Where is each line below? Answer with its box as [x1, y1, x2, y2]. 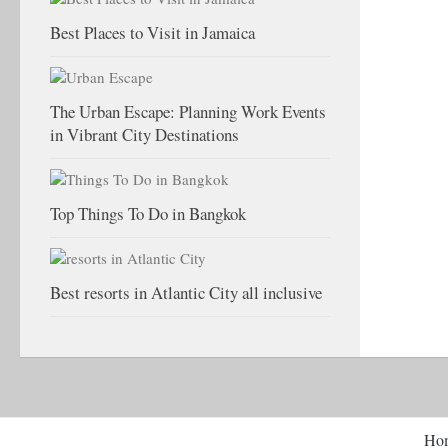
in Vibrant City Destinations [50, 123, 239, 146]
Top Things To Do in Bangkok [50, 202, 246, 225]
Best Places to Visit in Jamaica [50, 21, 255, 44]
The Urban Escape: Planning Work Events [50, 100, 326, 123]
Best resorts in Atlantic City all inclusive [50, 281, 322, 304]
